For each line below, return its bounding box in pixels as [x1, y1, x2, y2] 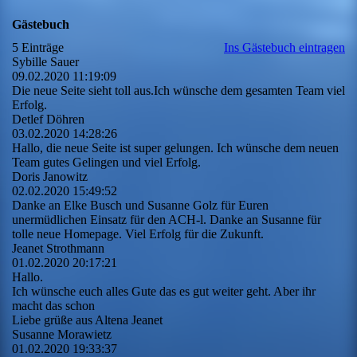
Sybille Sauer [12, 55, 79, 69]
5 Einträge [12, 41, 64, 55]
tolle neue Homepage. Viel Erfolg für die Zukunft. [12, 227, 264, 241]
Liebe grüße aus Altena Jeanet [12, 313, 163, 328]
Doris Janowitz [12, 170, 88, 184]
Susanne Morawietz [12, 328, 112, 342]
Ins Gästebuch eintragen [224, 41, 345, 55]
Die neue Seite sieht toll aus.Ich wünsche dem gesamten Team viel [12, 84, 345, 98]
